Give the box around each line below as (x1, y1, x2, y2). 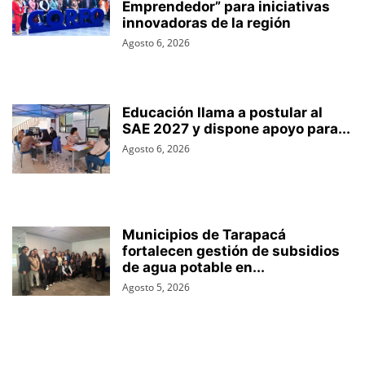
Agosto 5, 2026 (122, 280, 190, 295)
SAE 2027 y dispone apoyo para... (122, 121, 350, 138)
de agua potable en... (122, 259, 265, 276)
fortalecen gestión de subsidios (122, 243, 340, 260)
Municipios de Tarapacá (122, 226, 286, 244)
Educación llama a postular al (122, 104, 323, 121)
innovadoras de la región (122, 15, 291, 32)
